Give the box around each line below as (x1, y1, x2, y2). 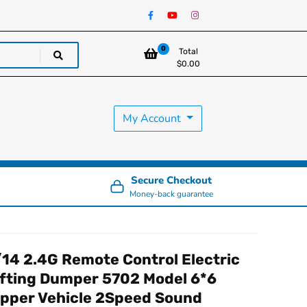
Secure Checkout (131, 173, 212, 187)
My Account (123, 111, 184, 126)
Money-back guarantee (130, 188, 214, 199)
